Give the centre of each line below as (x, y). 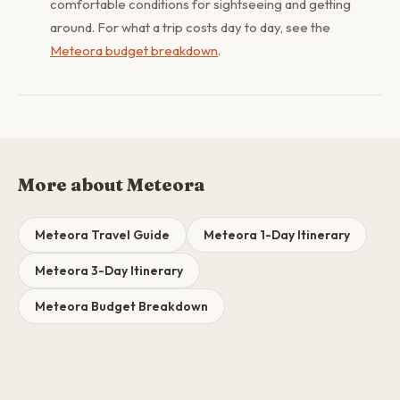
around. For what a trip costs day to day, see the (190, 27)
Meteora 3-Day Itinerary (109, 271)
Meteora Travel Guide (102, 235)
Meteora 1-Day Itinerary (277, 235)
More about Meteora (112, 184)
